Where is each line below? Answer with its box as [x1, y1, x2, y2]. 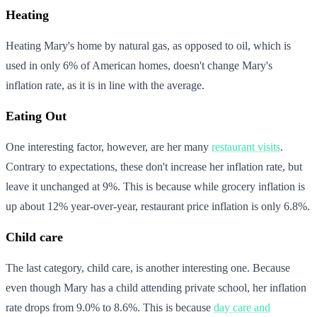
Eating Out [6, 108, 67, 123]
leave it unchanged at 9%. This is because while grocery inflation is [6, 180, 305, 192]
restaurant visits [212, 140, 280, 153]
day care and [214, 301, 270, 313]
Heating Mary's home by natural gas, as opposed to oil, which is [6, 39, 291, 52]
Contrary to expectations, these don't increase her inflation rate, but [6, 160, 302, 173]
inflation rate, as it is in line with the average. [6, 79, 204, 91]
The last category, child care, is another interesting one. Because [6, 261, 290, 274]
